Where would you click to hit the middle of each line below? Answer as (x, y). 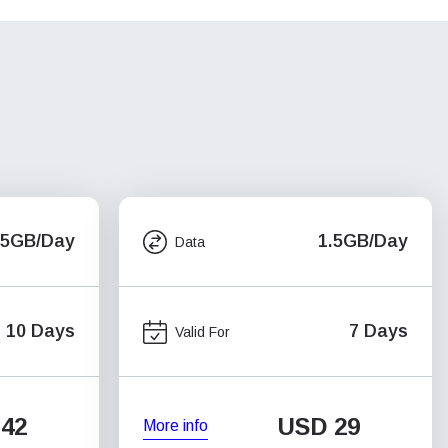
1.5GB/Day (363, 241)
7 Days (378, 331)
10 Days (40, 331)
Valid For (202, 331)
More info (175, 425)
